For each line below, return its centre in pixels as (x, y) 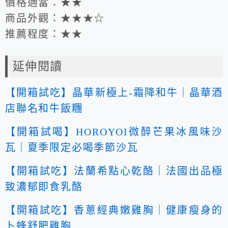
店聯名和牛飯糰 (44, 109)
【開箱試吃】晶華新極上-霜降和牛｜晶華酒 (114, 93)
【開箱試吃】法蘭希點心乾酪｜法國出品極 (114, 171)
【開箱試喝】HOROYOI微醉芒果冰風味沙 (114, 132)
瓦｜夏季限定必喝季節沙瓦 (72, 148)
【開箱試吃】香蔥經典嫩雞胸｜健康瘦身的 (114, 210)
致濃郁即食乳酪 (44, 187)
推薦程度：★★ (44, 34)
